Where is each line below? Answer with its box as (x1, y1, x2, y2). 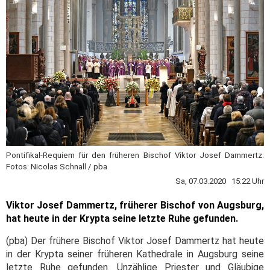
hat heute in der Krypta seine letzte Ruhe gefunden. (6, 213, 238, 225)
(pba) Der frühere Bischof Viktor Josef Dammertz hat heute (6, 235, 264, 247)
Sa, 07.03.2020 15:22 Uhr (175, 177, 264, 186)
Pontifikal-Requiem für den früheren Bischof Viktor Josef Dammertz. (6, 151, 264, 160)
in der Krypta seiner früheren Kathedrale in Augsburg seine (6, 248, 264, 260)
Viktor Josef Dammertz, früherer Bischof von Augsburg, (6, 199, 264, 212)
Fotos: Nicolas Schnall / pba (6, 162, 107, 172)
